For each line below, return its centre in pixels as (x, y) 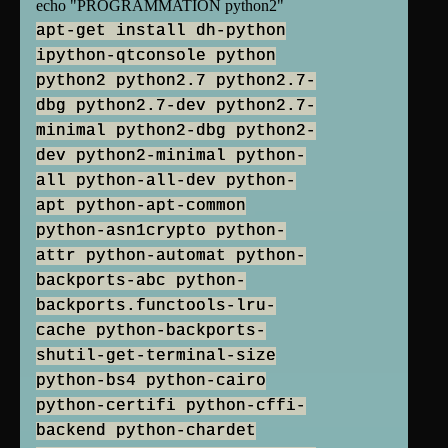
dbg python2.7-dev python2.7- (176, 106)
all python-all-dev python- (166, 181)
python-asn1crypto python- (161, 231)
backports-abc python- (141, 281)
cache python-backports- (151, 331)
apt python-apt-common (141, 206)
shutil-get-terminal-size (156, 356)
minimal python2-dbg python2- (176, 131)
